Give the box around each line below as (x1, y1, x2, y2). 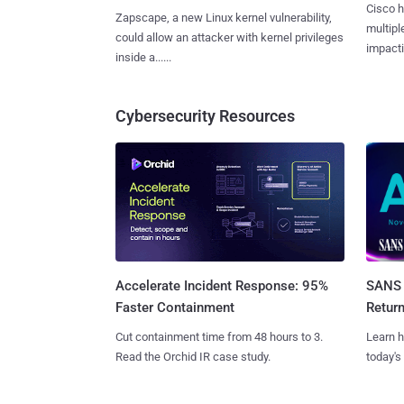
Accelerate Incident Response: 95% (115, 278, 328, 295)
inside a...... (115, 50, 171, 64)
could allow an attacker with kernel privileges (115, 30, 344, 44)
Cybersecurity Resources (115, 106, 295, 125)
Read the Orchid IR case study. (115, 350, 271, 364)
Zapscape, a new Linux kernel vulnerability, (115, 10, 332, 24)
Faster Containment (115, 299, 234, 317)
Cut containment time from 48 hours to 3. (115, 330, 323, 344)
